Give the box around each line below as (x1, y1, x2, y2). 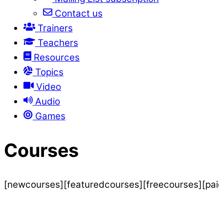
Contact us (52, 7, 103, 19)
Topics (32, 66, 64, 78)
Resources (31, 51, 80, 63)
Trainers (35, 22, 73, 34)
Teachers (35, 37, 78, 48)
